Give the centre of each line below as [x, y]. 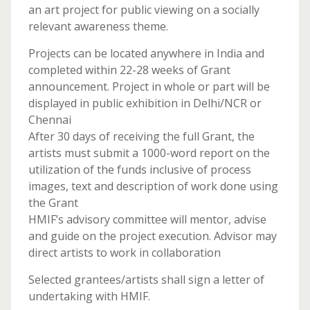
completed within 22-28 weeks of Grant [129, 70]
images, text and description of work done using [153, 186]
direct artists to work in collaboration [124, 253]
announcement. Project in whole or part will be [149, 86]
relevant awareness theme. [98, 26]
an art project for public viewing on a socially [144, 10]
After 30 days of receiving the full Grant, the [141, 136]
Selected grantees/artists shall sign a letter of [146, 280]
